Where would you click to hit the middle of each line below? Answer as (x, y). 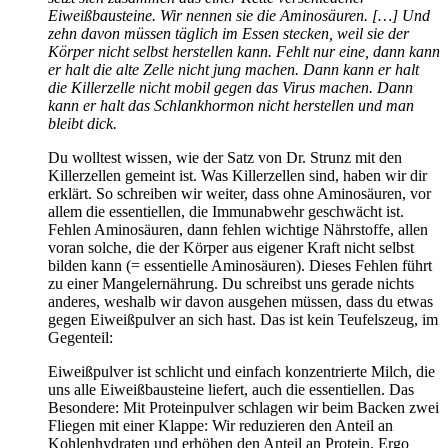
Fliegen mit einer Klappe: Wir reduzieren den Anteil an (220, 425)
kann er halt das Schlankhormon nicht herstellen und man (231, 105)
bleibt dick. (82, 123)
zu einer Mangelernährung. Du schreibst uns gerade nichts (231, 283)
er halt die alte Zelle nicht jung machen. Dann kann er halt (233, 69)
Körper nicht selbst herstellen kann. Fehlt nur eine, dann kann (244, 51)
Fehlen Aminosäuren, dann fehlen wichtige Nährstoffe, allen (238, 229)
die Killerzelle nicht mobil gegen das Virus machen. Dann (230, 87)
